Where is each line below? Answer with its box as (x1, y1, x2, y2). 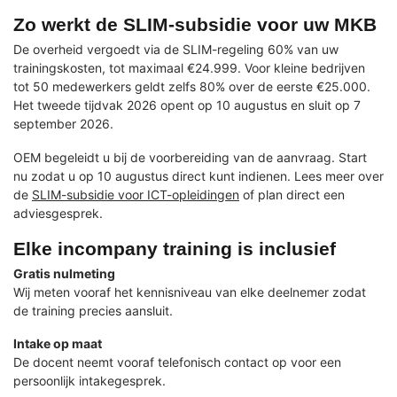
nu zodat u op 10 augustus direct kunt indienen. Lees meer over (13, 167, 384, 183)
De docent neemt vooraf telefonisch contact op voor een (13, 354, 341, 370)
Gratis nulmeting (13, 265, 115, 281)
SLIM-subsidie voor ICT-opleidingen (32, 186, 239, 202)
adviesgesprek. (13, 205, 103, 221)
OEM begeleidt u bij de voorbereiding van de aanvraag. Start (13, 149, 367, 165)
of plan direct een (239, 186, 345, 202)
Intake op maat (13, 336, 102, 352)
